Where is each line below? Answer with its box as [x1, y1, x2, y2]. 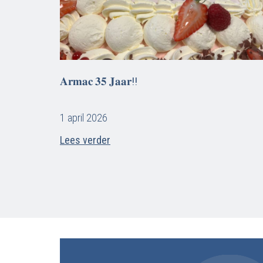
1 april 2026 [60, 112, 107, 124]
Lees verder [60, 134, 110, 146]
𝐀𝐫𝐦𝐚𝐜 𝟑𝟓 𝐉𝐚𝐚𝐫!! [60, 75, 137, 88]
